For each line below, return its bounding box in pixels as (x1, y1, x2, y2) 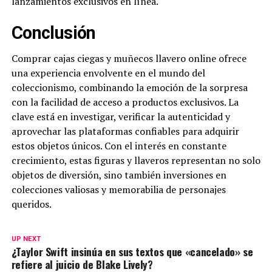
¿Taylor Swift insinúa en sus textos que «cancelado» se (11, 243, 253, 260)
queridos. (11, 197, 52, 211)
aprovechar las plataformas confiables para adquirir (11, 124, 239, 138)
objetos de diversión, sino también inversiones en (11, 168, 226, 182)
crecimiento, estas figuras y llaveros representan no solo (11, 154, 260, 168)
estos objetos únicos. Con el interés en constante (11, 139, 226, 153)
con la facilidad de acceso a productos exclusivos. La (11, 95, 239, 109)
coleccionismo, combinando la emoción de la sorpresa (11, 81, 248, 95)
